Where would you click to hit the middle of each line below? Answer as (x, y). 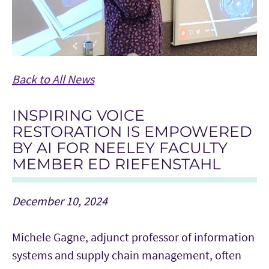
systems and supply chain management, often (127, 255)
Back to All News (53, 79)
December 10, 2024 (60, 201)
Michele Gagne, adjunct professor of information (133, 237)
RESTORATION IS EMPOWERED (132, 131)
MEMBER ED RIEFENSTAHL (116, 164)
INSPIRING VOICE (78, 115)
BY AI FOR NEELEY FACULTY (120, 147)
